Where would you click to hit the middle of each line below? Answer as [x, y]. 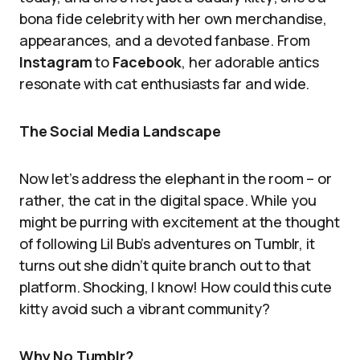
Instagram [56, 62]
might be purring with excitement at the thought [180, 222]
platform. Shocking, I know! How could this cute [176, 287]
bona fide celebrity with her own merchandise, [173, 18]
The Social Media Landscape [120, 131]
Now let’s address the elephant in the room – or [176, 178]
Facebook [147, 62]
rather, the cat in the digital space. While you [168, 200]
